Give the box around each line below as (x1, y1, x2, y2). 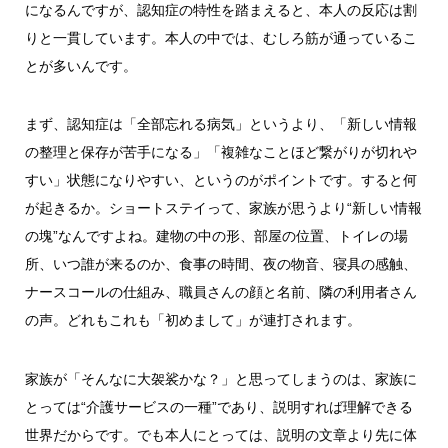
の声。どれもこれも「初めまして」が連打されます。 (24, 312, 361, 329)
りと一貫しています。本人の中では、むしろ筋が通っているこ (24, 29, 417, 46)
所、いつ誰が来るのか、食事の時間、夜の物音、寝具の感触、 (24, 256, 417, 273)
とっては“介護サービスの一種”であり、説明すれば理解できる (24, 398, 413, 415)
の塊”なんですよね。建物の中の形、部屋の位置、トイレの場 (24, 228, 408, 245)
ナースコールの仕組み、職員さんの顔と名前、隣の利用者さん (24, 284, 417, 301)
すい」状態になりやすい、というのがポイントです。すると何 (24, 172, 417, 189)
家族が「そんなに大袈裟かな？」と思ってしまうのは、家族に (24, 370, 417, 387)
